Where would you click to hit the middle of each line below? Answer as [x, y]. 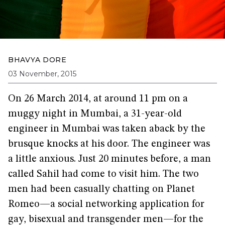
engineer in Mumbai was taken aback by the [107, 129]
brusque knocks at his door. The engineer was [109, 144]
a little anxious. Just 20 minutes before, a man [109, 159]
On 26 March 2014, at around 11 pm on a [98, 99]
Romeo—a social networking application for [106, 204]
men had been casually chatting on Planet [101, 189]
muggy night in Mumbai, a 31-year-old [95, 114]
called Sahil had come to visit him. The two [103, 174]
